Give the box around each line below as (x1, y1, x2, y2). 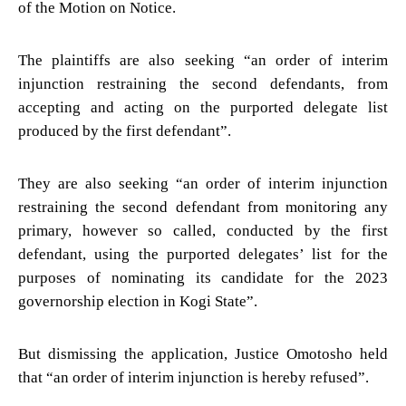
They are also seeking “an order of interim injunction (18, 174, 388, 192)
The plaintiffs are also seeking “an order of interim (18, 51, 388, 69)
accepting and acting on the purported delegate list (18, 98, 388, 116)
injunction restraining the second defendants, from (18, 74, 388, 92)
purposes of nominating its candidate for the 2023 (18, 268, 388, 286)
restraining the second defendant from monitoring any (18, 198, 388, 216)
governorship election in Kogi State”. (18, 292, 257, 310)
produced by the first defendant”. (18, 121, 231, 140)
